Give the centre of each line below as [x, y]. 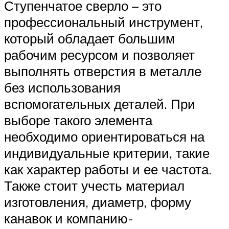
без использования [62, 88]
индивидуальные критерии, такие [107, 153]
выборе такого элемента [78, 120]
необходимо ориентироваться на [104, 137]
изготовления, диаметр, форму [98, 202]
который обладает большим [89, 39]
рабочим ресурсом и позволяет [99, 55]
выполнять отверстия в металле [103, 71]
